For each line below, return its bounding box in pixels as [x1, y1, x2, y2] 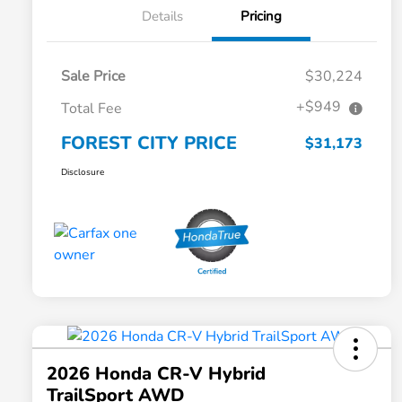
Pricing [240, 7, 282, 26]
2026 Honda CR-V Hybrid [47, 362, 266, 387]
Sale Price [61, 66, 126, 87]
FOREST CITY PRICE [61, 131, 237, 156]
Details [142, 7, 183, 26]
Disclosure [61, 166, 104, 179]
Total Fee [61, 99, 122, 119]
